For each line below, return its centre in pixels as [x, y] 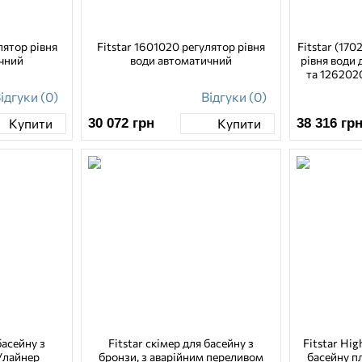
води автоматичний [181, 60]
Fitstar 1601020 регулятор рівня [181, 46]
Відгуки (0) [234, 96]
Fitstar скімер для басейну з [181, 343]
